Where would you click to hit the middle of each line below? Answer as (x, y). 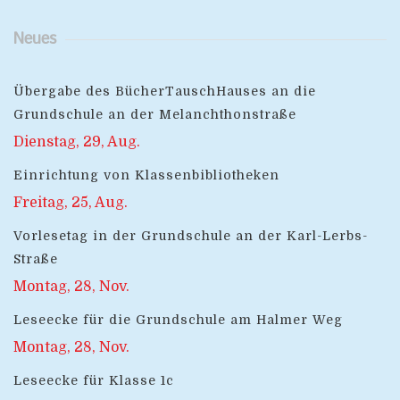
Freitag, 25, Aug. (71, 203)
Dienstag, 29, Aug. (77, 142)
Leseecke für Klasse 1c (94, 381)
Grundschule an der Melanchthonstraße (155, 115)
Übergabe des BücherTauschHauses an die (165, 92)
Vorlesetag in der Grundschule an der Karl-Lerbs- (191, 236)
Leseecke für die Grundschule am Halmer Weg (178, 320)
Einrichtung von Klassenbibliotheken (146, 175)
